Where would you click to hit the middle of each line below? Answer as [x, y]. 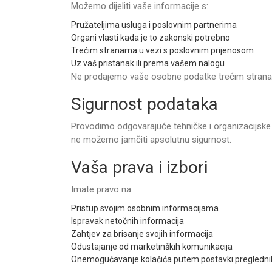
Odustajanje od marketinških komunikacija [152, 246]
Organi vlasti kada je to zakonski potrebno [151, 38]
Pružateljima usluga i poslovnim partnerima [154, 25]
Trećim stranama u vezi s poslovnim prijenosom [162, 50]
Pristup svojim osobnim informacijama [145, 208]
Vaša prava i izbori [139, 167]
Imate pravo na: [102, 189]
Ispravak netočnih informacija [127, 221]
